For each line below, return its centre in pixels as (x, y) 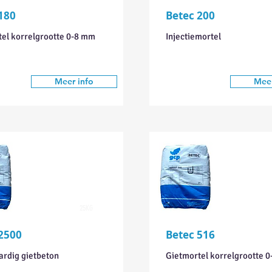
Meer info (74, 81)
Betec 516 (190, 235)
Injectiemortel (193, 36)
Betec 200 (190, 15)
